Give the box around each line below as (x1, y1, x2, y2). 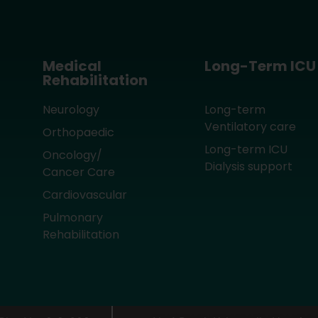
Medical (42, 56, 102, 77)
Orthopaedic (42, 124, 114, 141)
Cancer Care (42, 164, 115, 181)
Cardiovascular (42, 187, 127, 204)
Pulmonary (42, 209, 103, 226)
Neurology (42, 102, 99, 119)
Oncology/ (42, 147, 102, 164)
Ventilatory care (204, 119, 296, 136)
